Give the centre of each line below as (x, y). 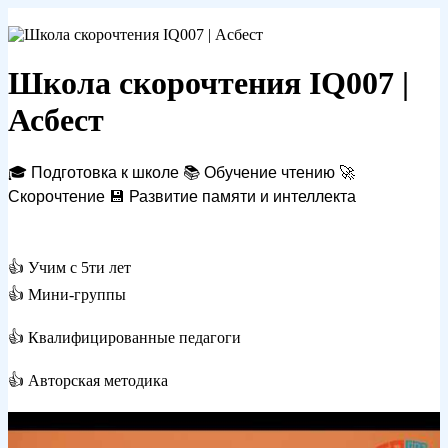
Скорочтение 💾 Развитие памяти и (140, 196)
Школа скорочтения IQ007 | (208, 83)
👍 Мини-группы (67, 294)
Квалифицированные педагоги (132, 337)
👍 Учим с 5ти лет (69, 267)
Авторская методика (96, 380)
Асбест (56, 120)
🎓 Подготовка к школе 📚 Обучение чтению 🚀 (181, 172)
